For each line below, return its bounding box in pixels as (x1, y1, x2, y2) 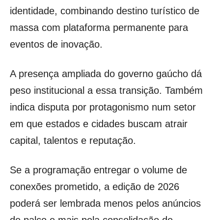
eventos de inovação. (10, 39, 103, 50)
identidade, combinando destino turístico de (10, 5, 199, 17)
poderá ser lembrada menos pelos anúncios (10, 198, 201, 209)
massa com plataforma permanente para (10, 22, 188, 33)
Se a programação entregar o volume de (10, 165, 187, 176)
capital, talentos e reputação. (10, 135, 136, 146)
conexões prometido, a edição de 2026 (10, 181, 179, 192)
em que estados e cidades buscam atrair (10, 118, 188, 130)
